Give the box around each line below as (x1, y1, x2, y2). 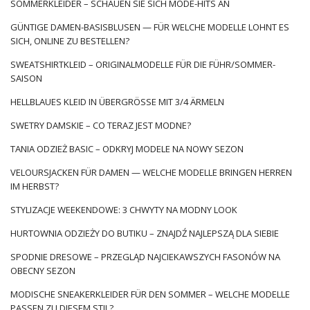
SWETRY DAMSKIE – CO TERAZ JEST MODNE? (10, 118, 191, 131)
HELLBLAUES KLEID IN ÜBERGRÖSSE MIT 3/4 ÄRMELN (10, 95, 218, 108)
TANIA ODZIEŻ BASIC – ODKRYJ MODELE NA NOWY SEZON (10, 142, 244, 155)
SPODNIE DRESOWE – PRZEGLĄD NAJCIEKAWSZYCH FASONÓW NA (10, 250, 280, 263)
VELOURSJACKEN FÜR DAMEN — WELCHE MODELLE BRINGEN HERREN (10, 165, 292, 179)
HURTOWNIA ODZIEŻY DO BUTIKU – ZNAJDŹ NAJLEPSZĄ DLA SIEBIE (10, 226, 279, 239)
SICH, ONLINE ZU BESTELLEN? (10, 34, 129, 47)
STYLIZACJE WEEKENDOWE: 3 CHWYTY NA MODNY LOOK (10, 203, 237, 216)
